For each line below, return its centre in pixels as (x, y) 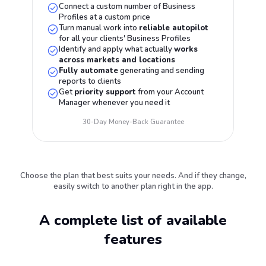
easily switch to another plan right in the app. (133, 186)
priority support (105, 92)
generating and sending (161, 71)
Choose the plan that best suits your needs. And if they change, (133, 176)
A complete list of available (133, 220)
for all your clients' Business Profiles (125, 39)
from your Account (170, 92)
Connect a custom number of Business (127, 7)
